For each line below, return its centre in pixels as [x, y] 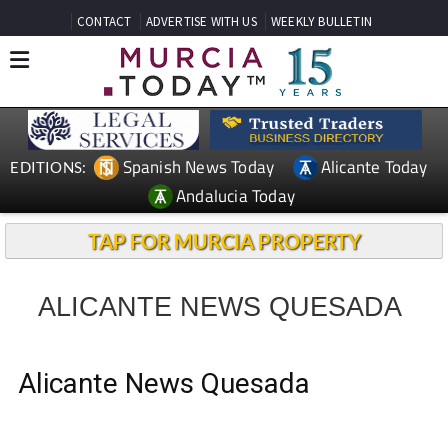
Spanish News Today [198, 166]
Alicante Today [374, 166]
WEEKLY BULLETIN [321, 21]
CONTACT [104, 21]
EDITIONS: [48, 166]
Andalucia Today [236, 195]
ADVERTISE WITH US [201, 21]
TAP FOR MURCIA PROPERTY [224, 241]
